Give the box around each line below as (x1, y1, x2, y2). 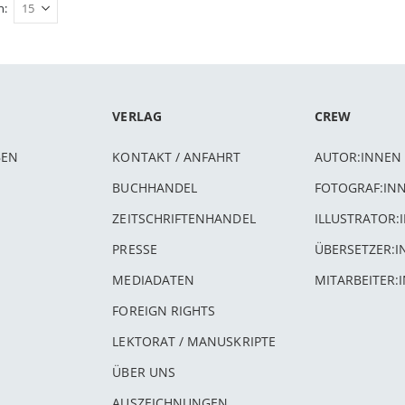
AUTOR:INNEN (314, 148, 402, 165)
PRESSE (112, 240, 157, 258)
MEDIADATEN (112, 271, 195, 288)
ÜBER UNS (112, 363, 175, 381)
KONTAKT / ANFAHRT (112, 148, 241, 165)
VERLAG (112, 108, 162, 125)
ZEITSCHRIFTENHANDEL (112, 210, 256, 227)
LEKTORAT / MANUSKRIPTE (112, 333, 276, 350)
